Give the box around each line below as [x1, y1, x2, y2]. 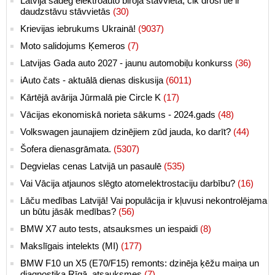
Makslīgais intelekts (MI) [20, 241, 121, 252]
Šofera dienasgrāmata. [20, 144, 114, 155]
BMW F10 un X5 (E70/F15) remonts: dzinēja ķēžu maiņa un [20, 258, 259, 269]
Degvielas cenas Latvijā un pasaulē [20, 161, 164, 172]
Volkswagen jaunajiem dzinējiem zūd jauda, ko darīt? [20, 126, 233, 137]
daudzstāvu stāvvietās [20, 6, 113, 17]
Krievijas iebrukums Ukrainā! [20, 23, 138, 34]
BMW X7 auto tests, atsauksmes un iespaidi [20, 223, 200, 234]
